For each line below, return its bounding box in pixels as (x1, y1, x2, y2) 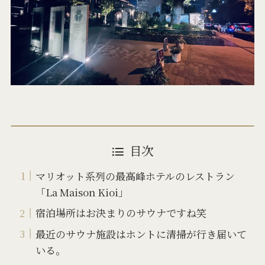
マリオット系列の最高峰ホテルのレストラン (35, 168, 235, 183)
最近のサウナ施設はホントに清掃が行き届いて (35, 226, 247, 241)
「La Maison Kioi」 (35, 184, 129, 199)
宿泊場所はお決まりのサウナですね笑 (35, 205, 207, 221)
